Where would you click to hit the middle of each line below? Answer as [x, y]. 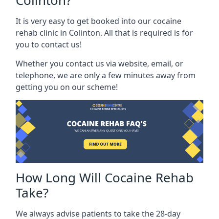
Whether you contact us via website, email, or [99, 64]
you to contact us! [49, 44]
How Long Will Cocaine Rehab [105, 177]
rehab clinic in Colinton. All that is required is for [104, 33]
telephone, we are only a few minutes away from [106, 75]
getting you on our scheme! [67, 87]
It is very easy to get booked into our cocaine [99, 21]
